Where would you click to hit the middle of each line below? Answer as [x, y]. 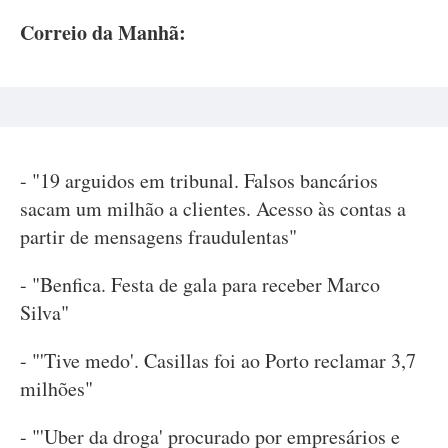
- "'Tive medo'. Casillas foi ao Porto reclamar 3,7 [218, 360]
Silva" [44, 312]
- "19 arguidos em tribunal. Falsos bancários [199, 180]
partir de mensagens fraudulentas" [158, 236]
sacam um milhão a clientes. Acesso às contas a [213, 208]
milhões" [56, 388]
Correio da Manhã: [103, 32]
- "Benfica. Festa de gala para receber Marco [200, 284]
